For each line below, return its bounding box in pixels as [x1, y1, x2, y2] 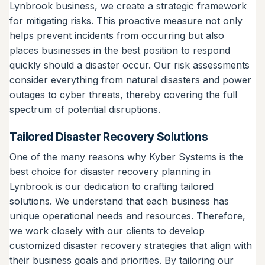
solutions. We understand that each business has [9, 195, 229, 207]
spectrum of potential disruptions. [9, 104, 160, 116]
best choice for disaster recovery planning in [9, 165, 211, 177]
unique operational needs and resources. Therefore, [9, 209, 245, 222]
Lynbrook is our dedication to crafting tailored [9, 180, 214, 192]
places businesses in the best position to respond [9, 44, 230, 57]
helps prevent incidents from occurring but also [9, 30, 224, 42]
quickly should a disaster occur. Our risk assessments [9, 59, 250, 72]
